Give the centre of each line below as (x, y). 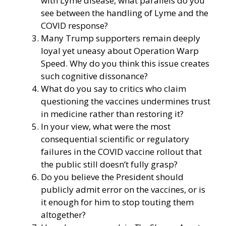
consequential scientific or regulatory (115, 139)
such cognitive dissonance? (94, 76)
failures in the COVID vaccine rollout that (121, 151)
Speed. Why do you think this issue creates (125, 63)
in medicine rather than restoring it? (112, 114)
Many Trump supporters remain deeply (121, 38)
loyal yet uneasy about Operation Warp (120, 50)
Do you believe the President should (112, 177)
